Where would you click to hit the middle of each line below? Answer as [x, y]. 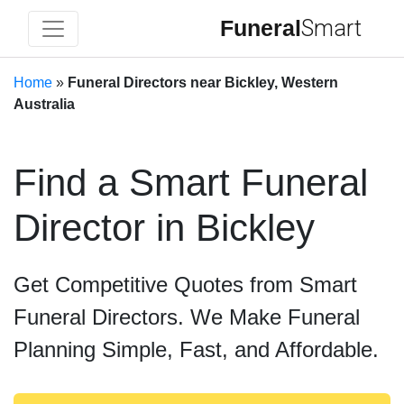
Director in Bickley [164, 228]
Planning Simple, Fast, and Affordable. [196, 349]
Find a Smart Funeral [191, 183]
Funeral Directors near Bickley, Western [203, 83]
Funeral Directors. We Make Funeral [187, 317]
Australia [44, 104]
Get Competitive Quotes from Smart [185, 285]
